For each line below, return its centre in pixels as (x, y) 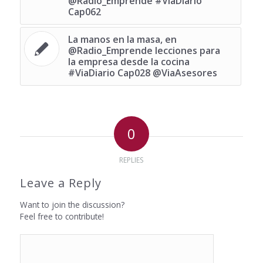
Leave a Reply (60, 183)
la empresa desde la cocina (129, 61)
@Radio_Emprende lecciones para (144, 50)
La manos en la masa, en (122, 39)
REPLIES (131, 160)
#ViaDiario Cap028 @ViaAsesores (142, 73)
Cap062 (84, 11)
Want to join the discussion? (72, 204)
